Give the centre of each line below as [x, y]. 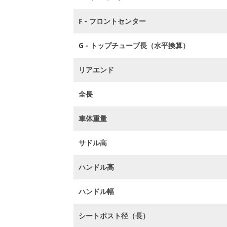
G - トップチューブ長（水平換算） [134, 45]
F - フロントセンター [112, 21]
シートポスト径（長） [114, 216]
